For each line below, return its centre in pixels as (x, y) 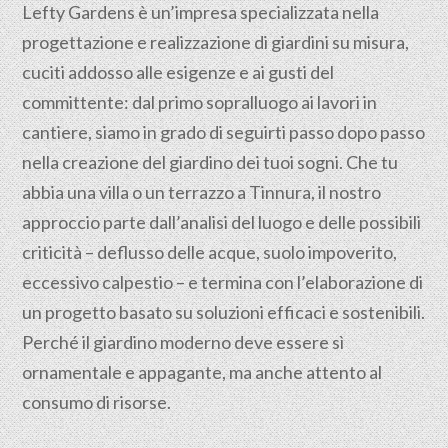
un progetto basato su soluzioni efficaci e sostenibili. (224, 312)
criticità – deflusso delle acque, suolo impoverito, (210, 252)
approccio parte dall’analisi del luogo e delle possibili (222, 222)
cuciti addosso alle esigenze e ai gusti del (178, 72)
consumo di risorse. (97, 402)
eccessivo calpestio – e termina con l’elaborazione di (223, 282)
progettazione (78, 42)
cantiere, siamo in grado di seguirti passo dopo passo (224, 132)
